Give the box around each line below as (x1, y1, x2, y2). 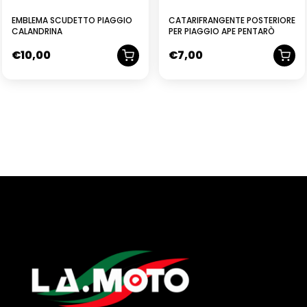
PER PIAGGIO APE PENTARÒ (168, 25, 275, 38)
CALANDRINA (12, 25, 62, 38)
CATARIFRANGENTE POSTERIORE (168, 14, 295, 27)
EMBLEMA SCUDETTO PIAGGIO (12, 14, 132, 27)
